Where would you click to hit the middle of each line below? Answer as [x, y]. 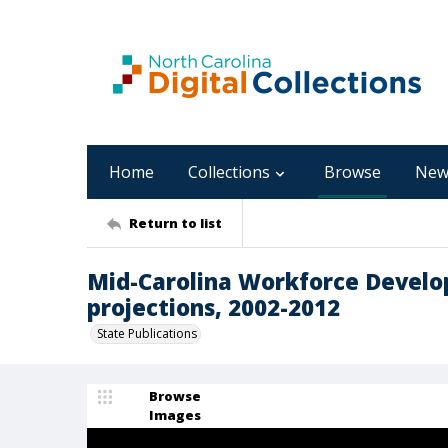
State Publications [147, 333]
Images [175, 415]
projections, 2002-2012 [213, 307]
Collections [229, 172]
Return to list [175, 222]
